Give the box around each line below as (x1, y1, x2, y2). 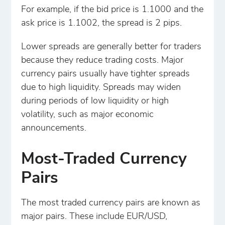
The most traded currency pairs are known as (21, 198, 201, 208)
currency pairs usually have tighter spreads (21, 69, 190, 79)
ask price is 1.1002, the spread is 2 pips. (21, 19, 182, 29)
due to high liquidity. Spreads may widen (21, 83, 181, 93)
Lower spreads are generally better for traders (21, 42, 202, 52)
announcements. (21, 124, 89, 134)
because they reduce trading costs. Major (21, 56, 184, 66)
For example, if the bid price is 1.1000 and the (21, 5, 204, 15)
